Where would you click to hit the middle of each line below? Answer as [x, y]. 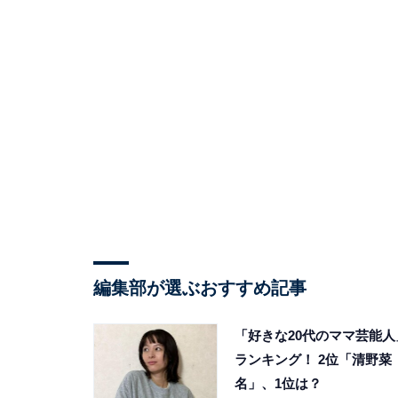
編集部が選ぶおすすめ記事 [199, 287]
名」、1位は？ [278, 383]
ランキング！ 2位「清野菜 [313, 359]
